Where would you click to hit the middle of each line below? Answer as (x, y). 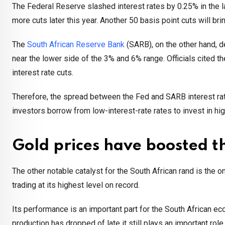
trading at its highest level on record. (76, 185)
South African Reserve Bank (76, 45)
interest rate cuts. (43, 73)
